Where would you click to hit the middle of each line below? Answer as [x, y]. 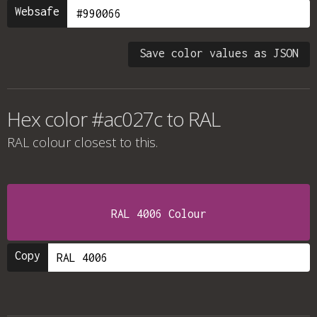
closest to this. [114, 142]
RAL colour [39, 142]
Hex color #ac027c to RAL [114, 119]
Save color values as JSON [219, 53]
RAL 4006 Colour [158, 214]
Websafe [37, 11]
